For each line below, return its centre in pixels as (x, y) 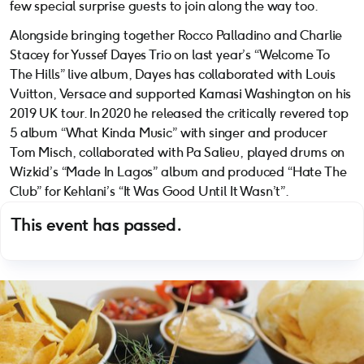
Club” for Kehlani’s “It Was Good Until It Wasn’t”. (149, 192)
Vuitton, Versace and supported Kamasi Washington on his (181, 94)
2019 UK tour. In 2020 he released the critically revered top (179, 114)
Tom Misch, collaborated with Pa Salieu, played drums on (178, 153)
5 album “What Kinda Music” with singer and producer (169, 133)
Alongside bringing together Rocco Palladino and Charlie (176, 36)
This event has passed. (96, 225)
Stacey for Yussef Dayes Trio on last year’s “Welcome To (170, 55)
